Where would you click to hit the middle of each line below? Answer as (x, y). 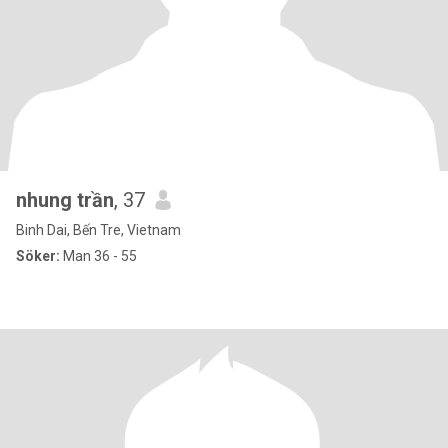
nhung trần (65, 200)
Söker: (38, 256)
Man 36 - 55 (98, 256)
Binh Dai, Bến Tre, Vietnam (98, 230)
